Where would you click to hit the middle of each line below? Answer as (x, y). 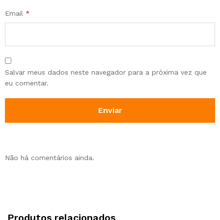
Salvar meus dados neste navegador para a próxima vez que (106, 72)
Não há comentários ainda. (50, 158)
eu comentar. (27, 83)
